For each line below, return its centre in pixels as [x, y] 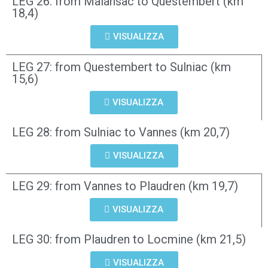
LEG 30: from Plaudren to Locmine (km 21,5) [129, 239]
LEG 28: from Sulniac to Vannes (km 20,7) [121, 132]
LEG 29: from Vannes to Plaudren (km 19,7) [125, 186]
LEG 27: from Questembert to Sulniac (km [121, 67]
